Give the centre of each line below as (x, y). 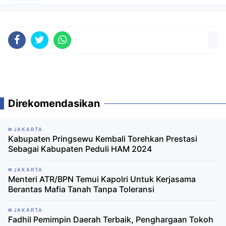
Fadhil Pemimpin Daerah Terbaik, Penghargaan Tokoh (111, 220)
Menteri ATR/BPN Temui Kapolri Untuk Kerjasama (102, 179)
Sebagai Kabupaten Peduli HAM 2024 (80, 149)
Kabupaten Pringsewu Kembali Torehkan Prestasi (103, 139)
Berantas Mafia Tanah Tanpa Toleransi (81, 189)
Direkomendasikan (54, 104)
